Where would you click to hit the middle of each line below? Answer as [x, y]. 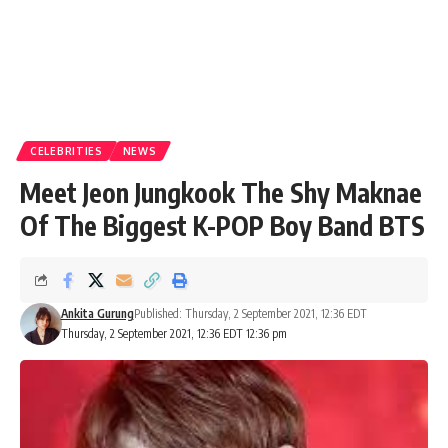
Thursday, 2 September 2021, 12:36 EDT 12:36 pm [173, 333]
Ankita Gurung [97, 313]
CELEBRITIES [66, 151]
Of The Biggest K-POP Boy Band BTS [222, 225]
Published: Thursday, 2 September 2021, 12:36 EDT [250, 313]
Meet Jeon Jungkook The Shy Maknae [221, 192]
